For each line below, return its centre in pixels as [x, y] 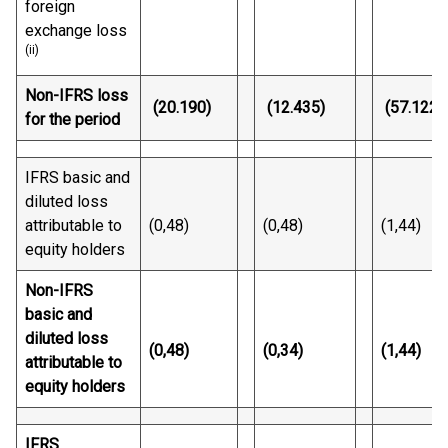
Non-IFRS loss [76, 95]
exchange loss [76, 30]
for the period [72, 119]
